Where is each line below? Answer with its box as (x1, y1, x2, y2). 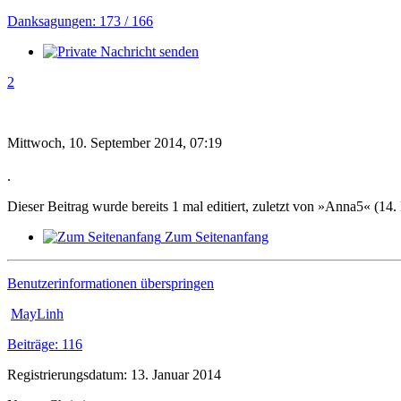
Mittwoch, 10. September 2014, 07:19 (7, 135, 222, 151)
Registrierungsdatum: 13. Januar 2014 (7, 366, 221, 382)
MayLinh (11, 305, 64, 321)
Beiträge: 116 (7, 336, 82, 352)
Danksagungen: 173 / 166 (7, 13, 153, 30)
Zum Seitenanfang (165, 228, 269, 244)
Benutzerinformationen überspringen (7, 275, 214, 291)
